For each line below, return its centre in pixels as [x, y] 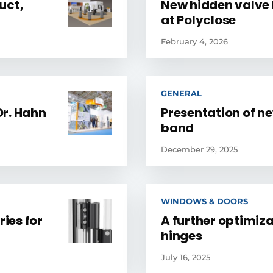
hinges [182, 236]
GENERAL [181, 93]
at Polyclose [199, 20]
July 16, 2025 [186, 257]
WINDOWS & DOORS [204, 201]
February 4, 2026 [194, 41]
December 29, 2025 [199, 149]
